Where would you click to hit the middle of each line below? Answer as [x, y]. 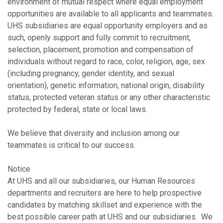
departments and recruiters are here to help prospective [105, 193]
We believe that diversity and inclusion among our [94, 133]
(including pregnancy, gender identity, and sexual [91, 73]
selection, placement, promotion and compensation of [101, 49]
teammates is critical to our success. [71, 145]
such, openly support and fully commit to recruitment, [99, 37]
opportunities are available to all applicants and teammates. [111, 13]
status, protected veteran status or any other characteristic [109, 97]
